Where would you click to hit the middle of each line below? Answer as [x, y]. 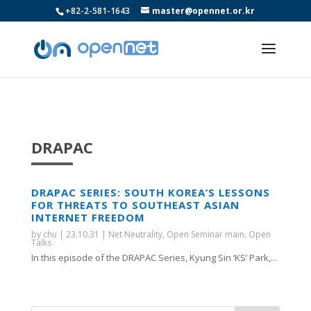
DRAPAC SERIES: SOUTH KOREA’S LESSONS [150, 192]
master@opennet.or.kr [204, 11]
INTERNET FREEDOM [88, 217]
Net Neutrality [135, 234]
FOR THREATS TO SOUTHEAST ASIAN [135, 205]
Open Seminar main [205, 234]
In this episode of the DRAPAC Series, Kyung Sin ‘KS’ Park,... [154, 258]
